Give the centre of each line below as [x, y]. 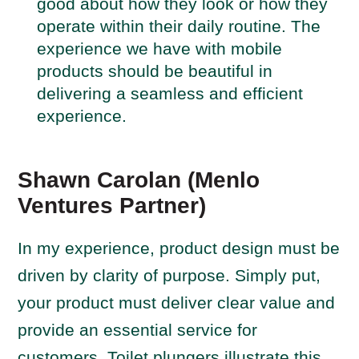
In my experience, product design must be [179, 248]
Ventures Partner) [112, 206]
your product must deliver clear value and [177, 303]
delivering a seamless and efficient [170, 93]
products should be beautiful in [155, 71]
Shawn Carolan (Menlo [139, 180]
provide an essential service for [138, 330]
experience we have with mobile [160, 48]
